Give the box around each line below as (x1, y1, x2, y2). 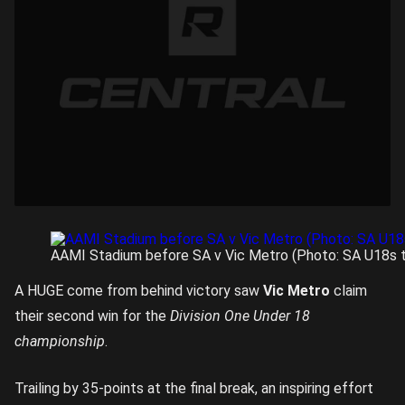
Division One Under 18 (170, 307, 310, 325)
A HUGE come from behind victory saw (14, 282, 263, 299)
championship (14, 333, 105, 350)
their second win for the (14, 307, 170, 325)
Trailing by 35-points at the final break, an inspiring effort (14, 380, 373, 397)
